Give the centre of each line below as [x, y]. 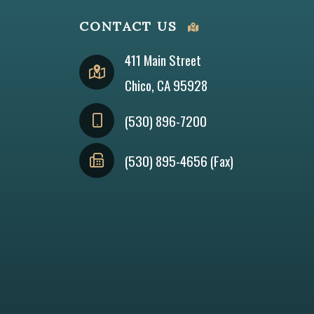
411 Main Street [163, 60]
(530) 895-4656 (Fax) [179, 161]
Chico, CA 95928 [166, 85]
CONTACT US [129, 26]
